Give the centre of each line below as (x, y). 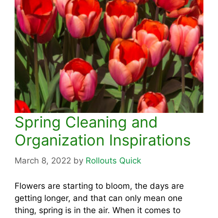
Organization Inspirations (103, 140)
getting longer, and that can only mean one (99, 198)
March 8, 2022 (43, 160)
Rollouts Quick (113, 160)
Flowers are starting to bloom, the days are (99, 186)
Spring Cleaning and (86, 122)
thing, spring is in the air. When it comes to (98, 210)
